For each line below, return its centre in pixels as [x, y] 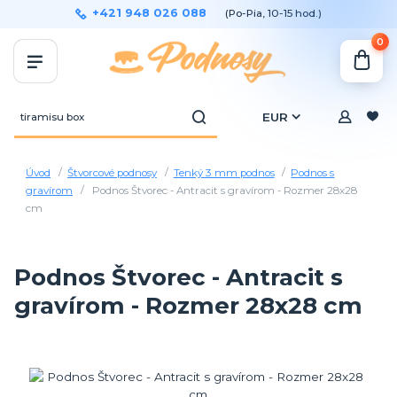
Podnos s [313, 173]
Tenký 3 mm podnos [224, 173]
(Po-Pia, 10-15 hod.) [274, 13]
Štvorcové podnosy [112, 173]
